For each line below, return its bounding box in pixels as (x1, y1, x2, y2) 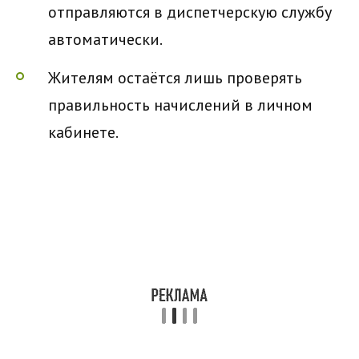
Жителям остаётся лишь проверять (48, 67, 302, 89)
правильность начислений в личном (48, 95, 313, 116)
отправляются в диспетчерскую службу (48, 2, 332, 23)
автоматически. (48, 29, 163, 50)
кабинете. (48, 122, 119, 143)
